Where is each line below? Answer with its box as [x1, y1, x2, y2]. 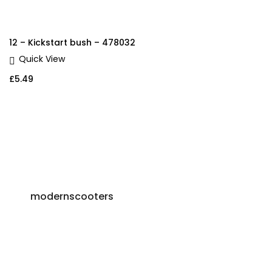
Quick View [19, 53, 65, 66]
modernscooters [30, 189, 114, 204]
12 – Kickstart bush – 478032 [9, 36, 135, 49]
